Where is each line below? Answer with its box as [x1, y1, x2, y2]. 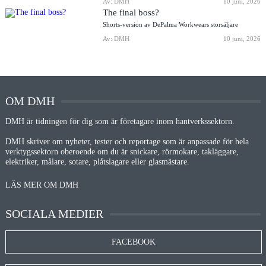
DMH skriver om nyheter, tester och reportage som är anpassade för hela [5, 137, 249, 146]
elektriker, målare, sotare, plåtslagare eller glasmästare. [5, 157, 189, 166]
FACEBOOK [111, 237, 156, 246]
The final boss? [103, 7, 160, 17]
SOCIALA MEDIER [5, 207, 103, 220]
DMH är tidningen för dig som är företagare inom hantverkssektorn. [5, 116, 235, 126]
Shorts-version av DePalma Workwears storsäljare [103, 20, 239, 28]
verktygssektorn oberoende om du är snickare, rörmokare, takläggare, [5, 147, 239, 156]
